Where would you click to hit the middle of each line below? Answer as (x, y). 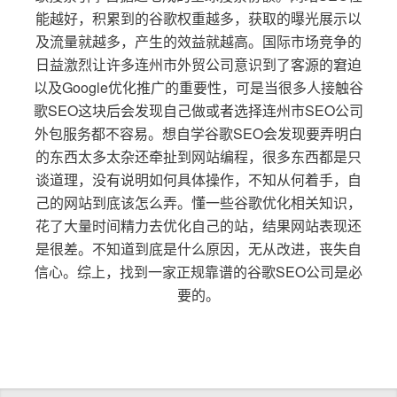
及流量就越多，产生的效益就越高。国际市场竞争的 (198, 41)
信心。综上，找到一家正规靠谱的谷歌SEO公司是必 (198, 271)
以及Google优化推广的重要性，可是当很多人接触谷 (198, 87)
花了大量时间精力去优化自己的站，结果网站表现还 (198, 225)
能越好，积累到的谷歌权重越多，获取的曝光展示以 (198, 18)
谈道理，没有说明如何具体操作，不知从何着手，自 (198, 179)
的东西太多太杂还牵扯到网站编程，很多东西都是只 (198, 156)
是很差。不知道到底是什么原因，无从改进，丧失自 (198, 248)
